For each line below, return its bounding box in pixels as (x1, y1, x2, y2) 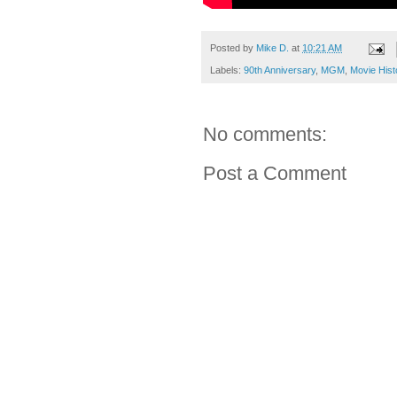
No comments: (203, 122, 327, 145)
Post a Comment (203, 161, 346, 184)
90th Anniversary (244, 64, 315, 75)
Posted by (210, 43, 256, 54)
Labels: (210, 64, 244, 75)
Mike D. (256, 43, 289, 54)
